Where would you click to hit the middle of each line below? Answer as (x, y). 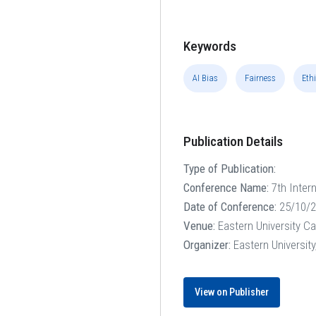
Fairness (260, 78)
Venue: (200, 225)
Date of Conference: (230, 206)
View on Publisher (232, 292)
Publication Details (233, 141)
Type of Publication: (230, 168)
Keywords (210, 46)
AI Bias (206, 78)
